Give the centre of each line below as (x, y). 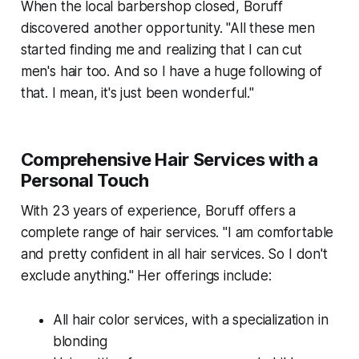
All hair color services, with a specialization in (190, 320)
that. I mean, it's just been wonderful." (137, 93)
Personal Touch (85, 181)
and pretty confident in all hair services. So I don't (174, 254)
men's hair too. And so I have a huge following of (171, 72)
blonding (80, 342)
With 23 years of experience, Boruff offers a (158, 211)
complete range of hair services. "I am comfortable (177, 233)
